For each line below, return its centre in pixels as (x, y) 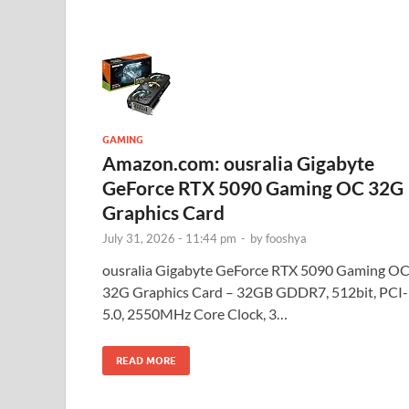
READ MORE (146, 360)
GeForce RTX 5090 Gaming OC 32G (253, 187)
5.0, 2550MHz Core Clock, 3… (195, 313)
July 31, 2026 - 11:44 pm (169, 238)
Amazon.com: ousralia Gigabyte (238, 163)
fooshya (286, 238)
